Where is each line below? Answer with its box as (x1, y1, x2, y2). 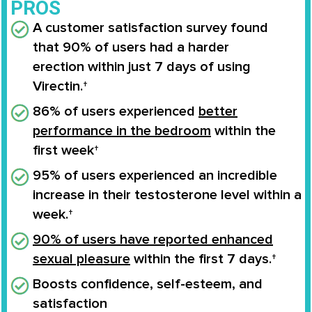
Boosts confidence (33, 276, 150, 293)
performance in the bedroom (33, 123, 211, 140)
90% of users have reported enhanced (33, 231, 273, 249)
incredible (217, 167, 277, 185)
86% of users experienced (33, 103, 198, 120)
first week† (33, 142, 99, 159)
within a (250, 187, 302, 204)
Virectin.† (33, 78, 88, 95)
